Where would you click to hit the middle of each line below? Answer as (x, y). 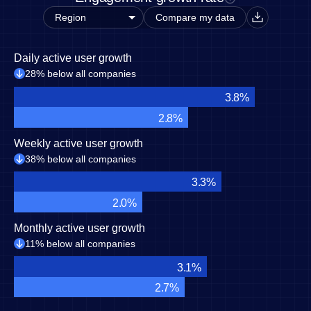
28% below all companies (81, 74)
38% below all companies (81, 159)
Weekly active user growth (78, 143)
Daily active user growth (73, 58)
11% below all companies (80, 244)
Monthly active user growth (79, 228)
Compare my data (195, 17)
